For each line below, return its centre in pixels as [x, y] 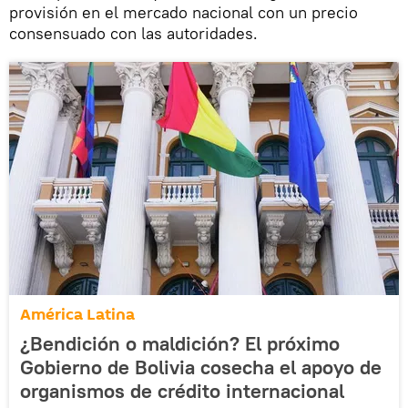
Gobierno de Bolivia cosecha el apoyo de [201, 367]
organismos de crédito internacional [182, 390]
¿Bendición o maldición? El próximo [180, 343]
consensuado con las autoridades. [133, 33]
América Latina [77, 314]
